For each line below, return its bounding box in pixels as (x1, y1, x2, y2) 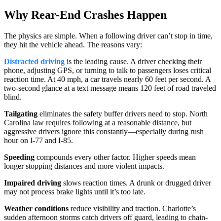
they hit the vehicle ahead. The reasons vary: (4, 40, 142, 49)
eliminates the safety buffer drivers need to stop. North (37, 109, 208, 118)
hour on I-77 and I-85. (4, 136, 73, 145)
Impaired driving (4, 178, 61, 187)
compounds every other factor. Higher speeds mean (35, 152, 196, 161)
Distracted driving (4, 57, 65, 66)
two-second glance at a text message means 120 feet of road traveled (4, 83, 216, 92)
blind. (4, 92, 22, 101)
